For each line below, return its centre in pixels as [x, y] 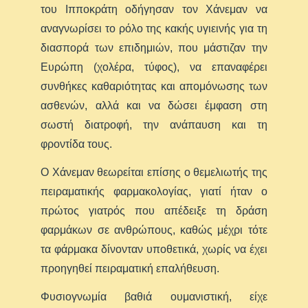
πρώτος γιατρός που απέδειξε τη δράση [154, 210]
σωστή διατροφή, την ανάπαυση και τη [154, 124]
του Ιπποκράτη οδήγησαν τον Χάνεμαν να [154, 9]
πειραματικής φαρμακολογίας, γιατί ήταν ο [154, 191]
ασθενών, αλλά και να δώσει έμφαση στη [154, 105]
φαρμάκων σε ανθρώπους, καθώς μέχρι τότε [154, 230]
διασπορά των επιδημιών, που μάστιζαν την [154, 47]
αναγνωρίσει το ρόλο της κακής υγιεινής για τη [154, 28]
